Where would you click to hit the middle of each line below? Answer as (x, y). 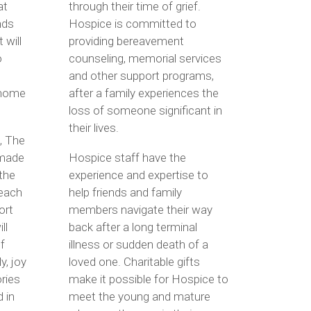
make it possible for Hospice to (148, 279)
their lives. (93, 127)
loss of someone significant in (145, 110)
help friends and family (125, 192)
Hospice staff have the (127, 157)
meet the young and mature (139, 296)
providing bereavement (126, 41)
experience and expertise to (138, 175)
